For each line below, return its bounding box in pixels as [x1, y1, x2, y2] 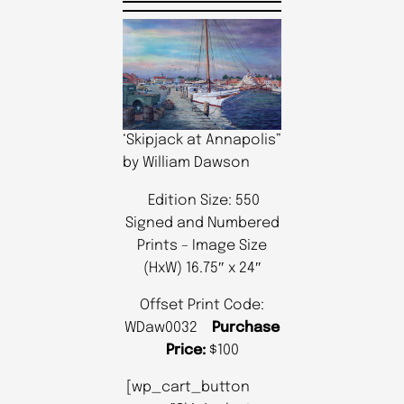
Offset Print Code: [140, 297, 264, 313]
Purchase [212, 319, 280, 335]
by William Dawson [123, 155, 250, 171]
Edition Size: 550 [144, 192, 260, 208]
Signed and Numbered [124, 215, 280, 231]
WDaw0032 [124, 319, 212, 335]
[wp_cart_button [123, 379, 250, 395]
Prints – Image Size [137, 237, 267, 253]
